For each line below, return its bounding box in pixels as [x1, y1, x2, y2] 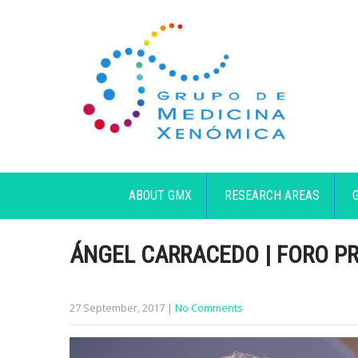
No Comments [175, 300, 243, 315]
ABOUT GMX [129, 188, 193, 203]
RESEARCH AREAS [225, 188, 320, 203]
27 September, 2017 [70, 300, 165, 315]
